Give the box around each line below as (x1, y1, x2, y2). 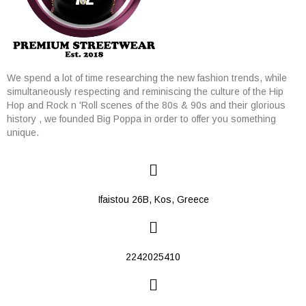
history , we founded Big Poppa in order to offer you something (7, 113, 276, 125)
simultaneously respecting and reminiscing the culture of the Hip (7, 86, 283, 98)
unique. (7, 127, 39, 139)
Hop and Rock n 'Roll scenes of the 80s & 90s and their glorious (7, 100, 286, 111)
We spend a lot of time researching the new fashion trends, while (7, 72, 287, 84)
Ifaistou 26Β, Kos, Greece (97, 194, 209, 206)
